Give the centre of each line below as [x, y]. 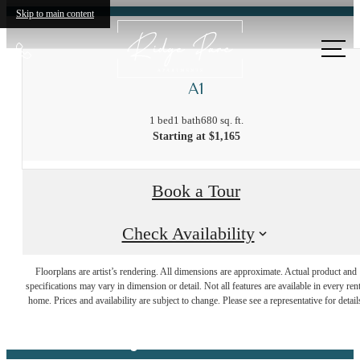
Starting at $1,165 [196, 137]
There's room [180, 277]
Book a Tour [196, 191]
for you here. [180, 331]
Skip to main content [55, 14]
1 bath [187, 121]
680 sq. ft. [222, 121]
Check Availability [188, 233]
